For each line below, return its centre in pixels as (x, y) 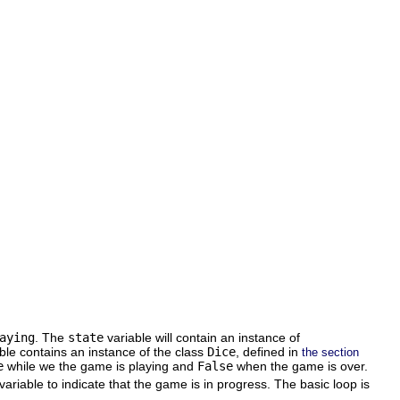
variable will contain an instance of (202, 337)
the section (330, 352)
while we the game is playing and (100, 366)
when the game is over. (300, 366)
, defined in (269, 351)
